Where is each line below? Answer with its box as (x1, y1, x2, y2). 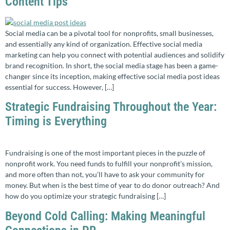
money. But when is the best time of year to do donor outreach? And (5, 181, 220, 190)
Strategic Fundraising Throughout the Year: (5, 100, 217, 114)
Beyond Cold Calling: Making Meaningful (5, 208, 205, 223)
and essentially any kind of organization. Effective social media (5, 39, 202, 48)
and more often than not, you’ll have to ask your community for (5, 170, 205, 179)
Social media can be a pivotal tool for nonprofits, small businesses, (5, 28, 214, 37)
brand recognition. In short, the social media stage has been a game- (5, 61, 218, 70)
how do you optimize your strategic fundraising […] (5, 191, 166, 201)
